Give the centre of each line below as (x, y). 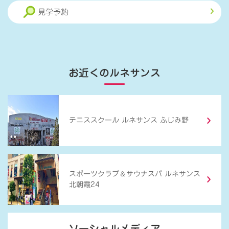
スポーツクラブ (94, 174)
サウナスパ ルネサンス (163, 174)
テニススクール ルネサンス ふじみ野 (129, 120)
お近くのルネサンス (114, 72)
